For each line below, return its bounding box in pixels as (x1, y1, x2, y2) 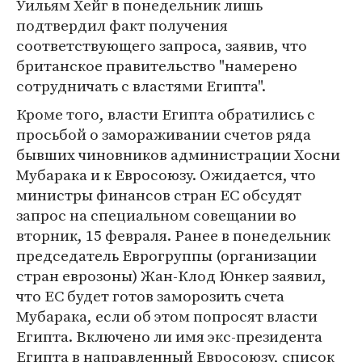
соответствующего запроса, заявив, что (16, 35, 307, 56)
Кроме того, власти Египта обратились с (16, 103, 315, 124)
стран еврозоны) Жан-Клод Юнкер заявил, (16, 265, 326, 286)
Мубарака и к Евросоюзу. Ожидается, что (16, 164, 316, 185)
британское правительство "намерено (16, 55, 297, 76)
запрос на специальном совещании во (16, 204, 297, 225)
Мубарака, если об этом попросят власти (16, 305, 318, 326)
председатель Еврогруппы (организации (16, 245, 317, 266)
